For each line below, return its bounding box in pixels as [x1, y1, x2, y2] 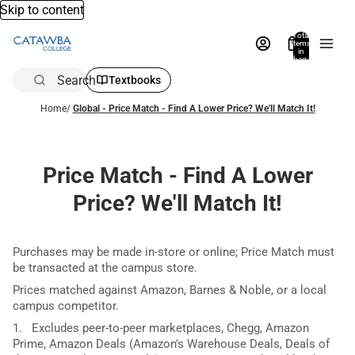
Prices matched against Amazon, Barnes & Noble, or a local [13, 282, 326, 297]
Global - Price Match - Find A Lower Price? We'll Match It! [72, 102, 315, 114]
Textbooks [109, 74, 161, 86]
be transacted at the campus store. [13, 260, 197, 275]
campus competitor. [13, 298, 119, 313]
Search [57, 72, 96, 88]
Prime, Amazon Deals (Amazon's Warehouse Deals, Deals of [13, 336, 330, 351]
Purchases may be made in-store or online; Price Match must [13, 244, 334, 259]
